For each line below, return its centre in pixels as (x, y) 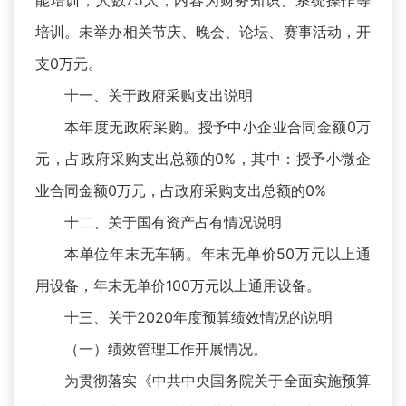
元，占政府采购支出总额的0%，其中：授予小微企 (203, 159)
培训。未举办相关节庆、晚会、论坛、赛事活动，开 (203, 32)
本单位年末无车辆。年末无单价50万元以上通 (217, 254)
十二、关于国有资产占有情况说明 (173, 222)
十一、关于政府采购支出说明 (159, 96)
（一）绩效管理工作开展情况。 (166, 349)
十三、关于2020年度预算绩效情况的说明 (198, 318)
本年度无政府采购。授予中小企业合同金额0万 (217, 127)
